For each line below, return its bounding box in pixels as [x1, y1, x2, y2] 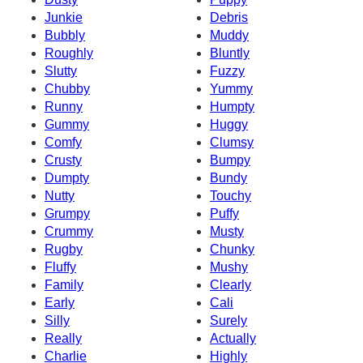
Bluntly [210, 45, 250, 60]
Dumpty [45, 170, 89, 185]
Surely [210, 313, 247, 327]
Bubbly [45, 28, 85, 42]
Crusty [45, 152, 82, 167]
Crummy [45, 224, 93, 238]
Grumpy [45, 206, 90, 220]
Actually [210, 331, 256, 345]
